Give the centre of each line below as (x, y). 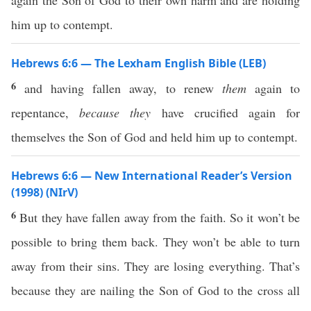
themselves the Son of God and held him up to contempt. (154, 137)
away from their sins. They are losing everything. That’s (155, 266)
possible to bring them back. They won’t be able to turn (155, 242)
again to (273, 88)
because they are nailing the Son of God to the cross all (155, 290)
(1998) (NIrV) (44, 192)
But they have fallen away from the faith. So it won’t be (160, 217)
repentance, (45, 112)
